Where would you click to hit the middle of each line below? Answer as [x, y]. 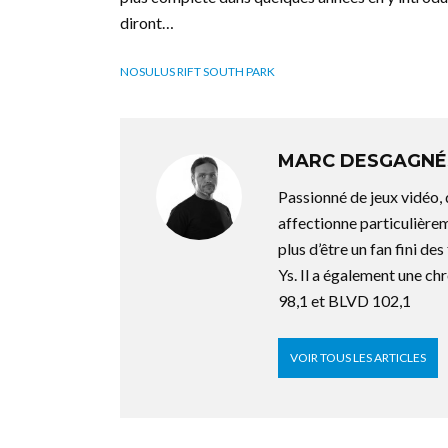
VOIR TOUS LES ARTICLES [358, 357]
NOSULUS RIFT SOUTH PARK [197, 71]
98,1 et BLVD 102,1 [344, 300]
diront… [147, 22]
